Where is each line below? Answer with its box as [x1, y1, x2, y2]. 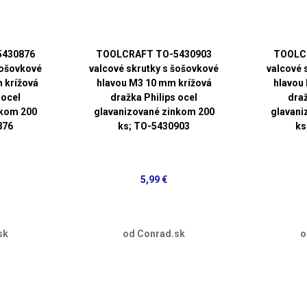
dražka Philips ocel [110, 91, 198, 103]
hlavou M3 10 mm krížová [96, 77, 212, 88]
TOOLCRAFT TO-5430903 [96, 48, 212, 60]
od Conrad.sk [123, 228, 186, 239]
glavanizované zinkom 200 [93, 106, 214, 117]
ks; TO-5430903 [118, 120, 191, 132]
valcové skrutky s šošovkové [89, 62, 219, 74]
